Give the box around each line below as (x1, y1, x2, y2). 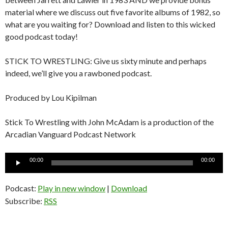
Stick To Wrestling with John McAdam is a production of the (5, 117, 214, 127)
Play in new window (38, 183, 105, 193)
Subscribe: (5, 195, 44, 206)
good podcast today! (5, 31, 78, 41)
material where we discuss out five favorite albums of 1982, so (5, 7, 220, 17)
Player (5, 165, 27, 175)
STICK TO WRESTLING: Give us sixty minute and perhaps (5, 55, 207, 66)
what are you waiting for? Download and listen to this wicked (5, 19, 215, 29)
